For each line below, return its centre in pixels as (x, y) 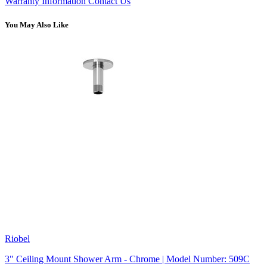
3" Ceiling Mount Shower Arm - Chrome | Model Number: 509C (127, 259)
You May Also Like (37, 24)
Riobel (17, 238)
